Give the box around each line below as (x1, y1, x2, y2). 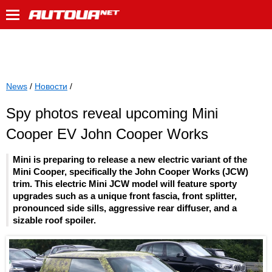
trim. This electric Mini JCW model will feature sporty (13, 178, 237, 189)
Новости (35, 81, 67, 91)
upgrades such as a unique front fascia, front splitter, (13, 191, 237, 202)
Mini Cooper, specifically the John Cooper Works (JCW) (13, 166, 248, 177)
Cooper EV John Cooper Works (6, 126, 208, 142)
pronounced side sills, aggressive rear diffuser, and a (13, 203, 237, 214)
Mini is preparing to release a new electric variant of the (13, 154, 247, 165)
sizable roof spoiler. (13, 215, 96, 226)
